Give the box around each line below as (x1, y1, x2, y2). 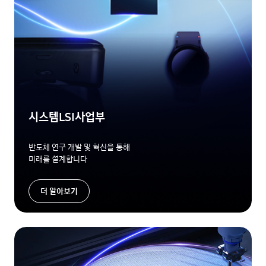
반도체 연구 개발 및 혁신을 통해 (28, 141, 130, 153)
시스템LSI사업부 (28, 108, 105, 125)
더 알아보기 (40, 185, 78, 197)
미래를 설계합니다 (28, 153, 87, 165)
